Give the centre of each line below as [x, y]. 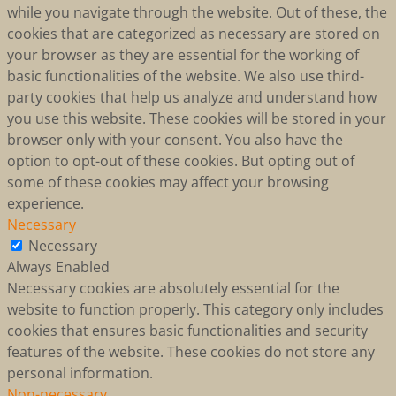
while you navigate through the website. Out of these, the [197, 12]
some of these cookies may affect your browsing [168, 182]
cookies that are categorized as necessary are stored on [194, 33]
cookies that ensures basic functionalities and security [187, 330]
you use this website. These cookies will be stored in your [197, 118]
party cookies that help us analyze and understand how [192, 97]
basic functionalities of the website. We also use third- [186, 76]
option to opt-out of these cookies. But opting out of [181, 160]
